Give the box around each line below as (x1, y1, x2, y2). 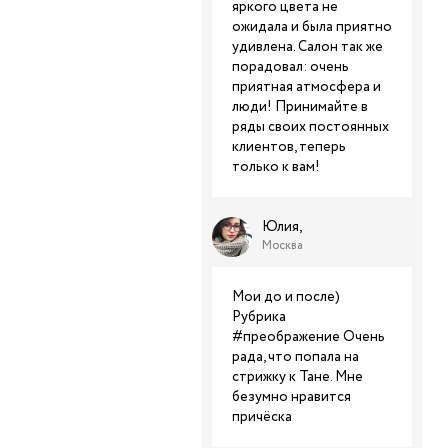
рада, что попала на (232, 347, 359, 367)
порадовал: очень (232, 57, 349, 77)
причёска (232, 407, 292, 427)
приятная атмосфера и (232, 77, 381, 97)
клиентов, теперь (232, 137, 346, 157)
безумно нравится (232, 387, 351, 407)
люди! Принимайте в (232, 97, 368, 117)
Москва (262, 237, 303, 254)
